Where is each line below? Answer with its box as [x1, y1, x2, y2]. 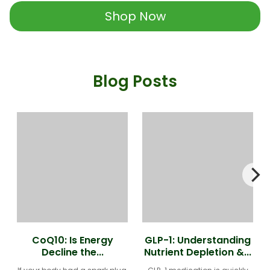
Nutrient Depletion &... [144, 245, 251, 260]
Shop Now [104, 7, 166, 25]
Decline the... [41, 245, 104, 260]
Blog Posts [93, 70, 177, 92]
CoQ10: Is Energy [31, 233, 113, 248]
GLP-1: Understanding [145, 233, 251, 248]
